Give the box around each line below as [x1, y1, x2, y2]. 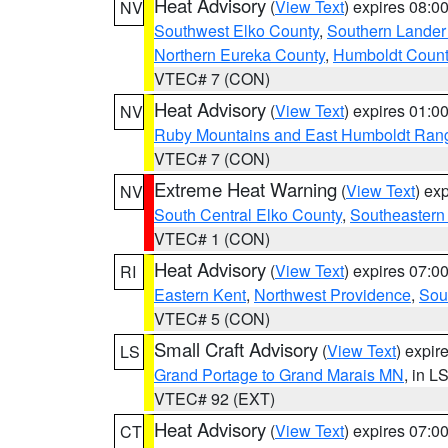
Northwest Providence [254, 283, 411, 306]
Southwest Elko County [154, 19, 319, 42]
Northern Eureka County [154, 43, 325, 66]
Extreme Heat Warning [154, 176, 337, 202]
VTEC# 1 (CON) [154, 227, 270, 250]
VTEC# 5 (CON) [154, 307, 270, 330]
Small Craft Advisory [154, 336, 318, 362]
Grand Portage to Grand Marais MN [154, 363, 404, 386]
